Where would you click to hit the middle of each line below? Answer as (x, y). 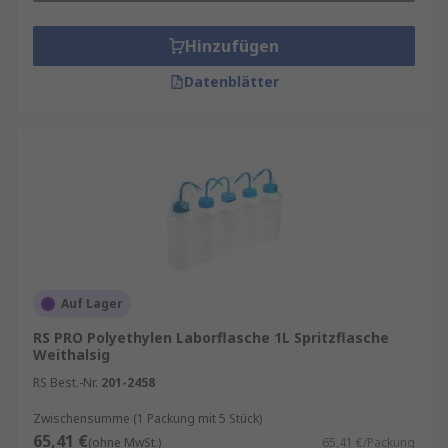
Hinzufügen (232, 46)
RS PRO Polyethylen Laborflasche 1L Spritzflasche (211, 337)
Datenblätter (231, 81)
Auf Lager (92, 303)
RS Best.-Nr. (65, 382)
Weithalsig (71, 354)
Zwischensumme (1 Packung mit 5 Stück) (147, 418)
